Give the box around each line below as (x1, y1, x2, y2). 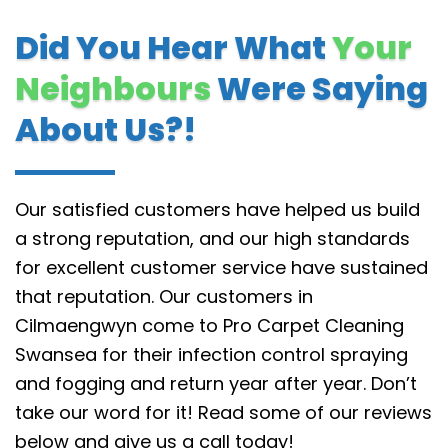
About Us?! (15, 107, 196, 152)
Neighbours (15, 66, 211, 111)
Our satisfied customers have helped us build (15, 197, 420, 222)
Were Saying (211, 66, 428, 111)
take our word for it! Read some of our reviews (15, 400, 432, 425)
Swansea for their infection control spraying (15, 342, 408, 367)
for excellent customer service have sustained (15, 255, 428, 280)
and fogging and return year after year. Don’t (15, 371, 417, 396)
